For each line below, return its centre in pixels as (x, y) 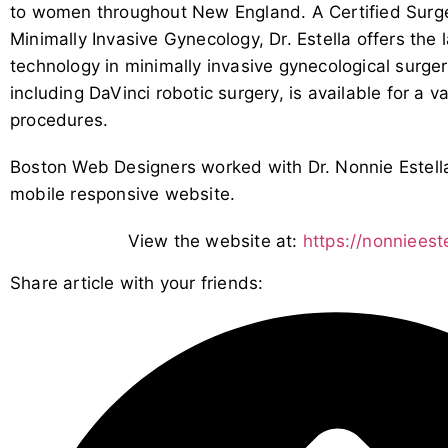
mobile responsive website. (123, 193)
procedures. (59, 119)
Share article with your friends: (137, 282)
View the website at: (215, 240)
